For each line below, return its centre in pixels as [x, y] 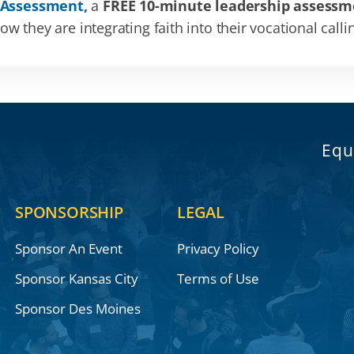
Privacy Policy [218, 249]
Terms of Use [218, 279]
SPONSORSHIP [69, 213]
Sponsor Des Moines [77, 309]
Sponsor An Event [68, 249]
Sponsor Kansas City [76, 279]
